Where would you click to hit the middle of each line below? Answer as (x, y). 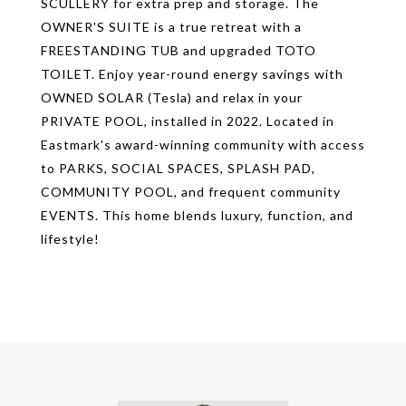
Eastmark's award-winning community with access (203, 145)
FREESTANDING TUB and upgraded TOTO (179, 50)
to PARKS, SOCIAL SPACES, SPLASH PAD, (178, 168)
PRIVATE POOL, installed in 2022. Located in (188, 121)
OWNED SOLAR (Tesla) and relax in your (172, 97)
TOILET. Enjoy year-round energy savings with (192, 74)
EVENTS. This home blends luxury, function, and (197, 215)
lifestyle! (70, 239)
